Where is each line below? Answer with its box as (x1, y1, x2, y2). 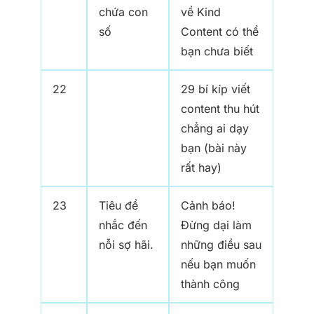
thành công (181, 277, 240, 292)
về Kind (181, 5, 221, 20)
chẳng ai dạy (181, 121, 249, 136)
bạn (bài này (181, 141, 247, 156)
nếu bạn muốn (181, 257, 256, 272)
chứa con (99, 5, 148, 20)
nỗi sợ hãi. (99, 238, 153, 252)
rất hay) (181, 161, 221, 175)
